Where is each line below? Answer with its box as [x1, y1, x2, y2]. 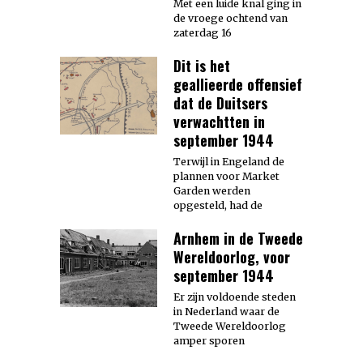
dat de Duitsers [173, 92, 267, 114]
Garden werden [173, 185, 250, 198]
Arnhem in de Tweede [173, 228, 303, 250]
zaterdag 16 [173, 27, 232, 40]
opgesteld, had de [173, 199, 263, 212]
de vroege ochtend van [173, 12, 288, 25]
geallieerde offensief [173, 74, 302, 96]
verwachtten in [173, 111, 265, 133]
